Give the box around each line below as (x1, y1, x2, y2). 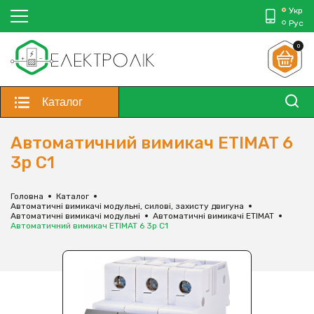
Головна (11, 191, 43, 202)
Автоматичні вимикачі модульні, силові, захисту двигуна (11, 201, 244, 212)
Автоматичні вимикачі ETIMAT (153, 211, 274, 221)
